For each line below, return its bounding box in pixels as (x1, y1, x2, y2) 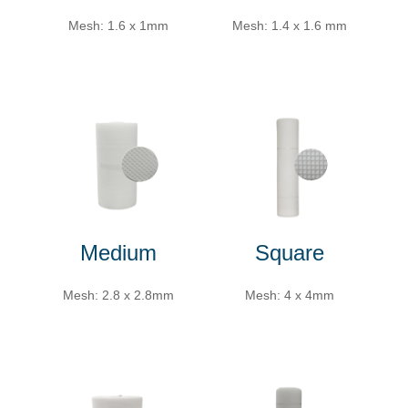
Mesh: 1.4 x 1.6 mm (232, 17, 347, 33)
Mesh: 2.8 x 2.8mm (63, 287, 174, 302)
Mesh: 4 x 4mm (245, 287, 334, 302)
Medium (80, 240, 157, 265)
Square (255, 240, 324, 265)
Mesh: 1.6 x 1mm (68, 17, 168, 33)
